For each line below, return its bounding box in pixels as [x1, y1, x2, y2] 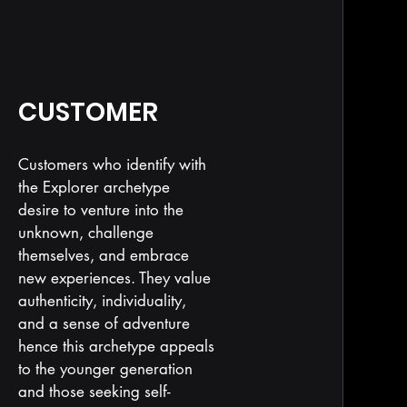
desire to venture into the [17, 200, 184, 220]
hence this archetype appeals [17, 336, 214, 356]
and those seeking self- [17, 382, 171, 402]
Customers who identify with [17, 154, 206, 174]
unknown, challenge [17, 223, 154, 243]
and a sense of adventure [17, 313, 190, 333]
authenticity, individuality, [17, 291, 186, 311]
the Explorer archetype [17, 177, 170, 197]
